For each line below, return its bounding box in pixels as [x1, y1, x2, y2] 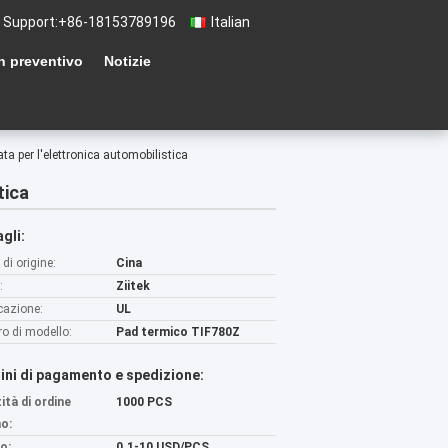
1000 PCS [116, 395, 172, 409]
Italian [211, 14, 250, 30]
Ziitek [116, 279, 150, 293]
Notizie [104, 53, 151, 69]
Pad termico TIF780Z [116, 325, 240, 339]
